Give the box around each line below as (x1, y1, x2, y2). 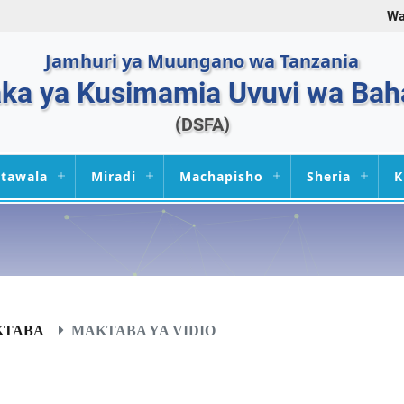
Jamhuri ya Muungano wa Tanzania (45, 48, 359, 73)
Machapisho (179, 168, 263, 186)
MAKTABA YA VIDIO (71, 323, 216, 338)
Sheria (307, 168, 351, 186)
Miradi (91, 168, 136, 186)
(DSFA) (174, 113, 230, 135)
